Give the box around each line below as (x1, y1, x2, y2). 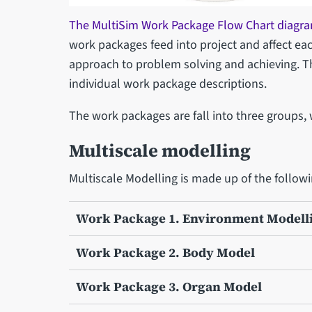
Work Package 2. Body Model (75, 243, 255, 261)
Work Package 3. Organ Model (75, 277, 262, 295)
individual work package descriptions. (68, 75, 267, 93)
